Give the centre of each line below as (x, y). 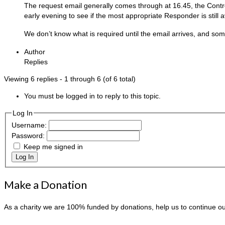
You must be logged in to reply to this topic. (92, 96)
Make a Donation (45, 185)
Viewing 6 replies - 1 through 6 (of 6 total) (70, 79)
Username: (30, 125)
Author (35, 51)
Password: (29, 136)
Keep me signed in (53, 147)
